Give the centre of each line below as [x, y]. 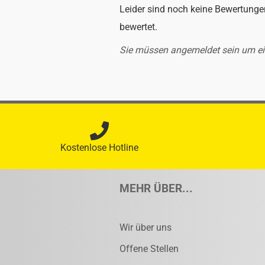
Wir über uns [146, 227]
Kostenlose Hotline [99, 148]
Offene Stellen [149, 249]
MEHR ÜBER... [156, 188]
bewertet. [138, 27]
